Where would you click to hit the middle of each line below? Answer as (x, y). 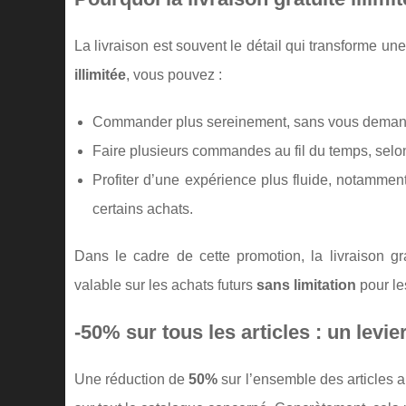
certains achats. (143, 209)
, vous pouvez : (174, 75)
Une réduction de (132, 379)
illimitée (100, 75)
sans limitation (306, 285)
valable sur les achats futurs (165, 285)
